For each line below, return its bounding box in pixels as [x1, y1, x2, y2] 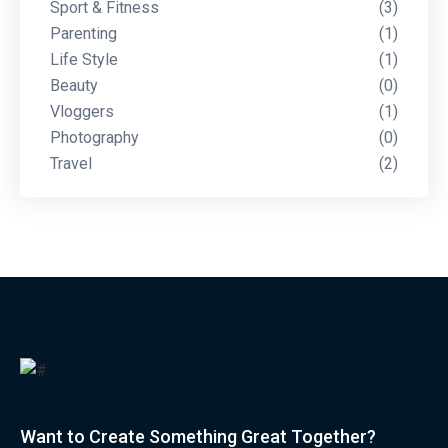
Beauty [50, 76, 98, 96]
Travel [50, 154, 92, 174]
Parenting [50, 24, 117, 44]
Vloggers [50, 102, 114, 122]
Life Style [50, 50, 118, 70]
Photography [50, 128, 139, 148]
